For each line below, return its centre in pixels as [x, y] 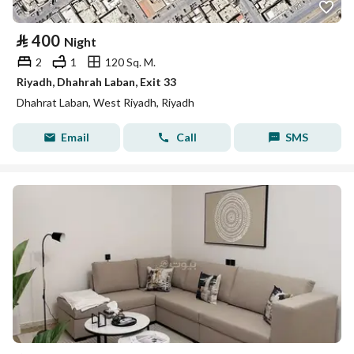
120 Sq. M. [130, 62]
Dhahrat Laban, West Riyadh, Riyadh [105, 102]
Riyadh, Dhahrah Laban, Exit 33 [96, 82]
